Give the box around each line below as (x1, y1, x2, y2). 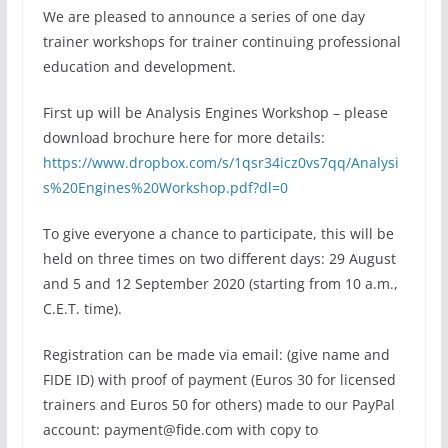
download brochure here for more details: (42, 128, 325, 147)
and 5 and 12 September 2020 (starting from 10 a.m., (42, 274, 398, 293)
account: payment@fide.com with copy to (42, 420, 318, 439)
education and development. (42, 57, 236, 76)
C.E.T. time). (42, 299, 122, 318)
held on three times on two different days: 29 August (42, 249, 396, 268)
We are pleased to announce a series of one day (42, 7, 365, 26)
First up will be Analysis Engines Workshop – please (42, 103, 388, 122)
